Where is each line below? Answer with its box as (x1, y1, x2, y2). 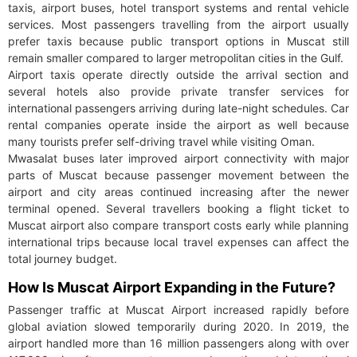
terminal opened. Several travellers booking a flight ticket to (8, 202, 349, 216)
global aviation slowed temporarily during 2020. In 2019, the (8, 320, 349, 334)
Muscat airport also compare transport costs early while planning (8, 218, 349, 233)
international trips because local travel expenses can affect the (8, 235, 349, 249)
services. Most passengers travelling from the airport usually (8, 18, 349, 32)
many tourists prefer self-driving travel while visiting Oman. (8, 135, 315, 149)
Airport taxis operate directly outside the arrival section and (8, 68, 349, 82)
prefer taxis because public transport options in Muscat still (8, 34, 349, 49)
